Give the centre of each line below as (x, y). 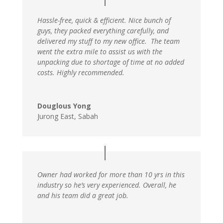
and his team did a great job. (83, 195)
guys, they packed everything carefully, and (103, 31)
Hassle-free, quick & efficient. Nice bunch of (104, 20)
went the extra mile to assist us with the (100, 52)
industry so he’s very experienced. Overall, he (107, 185)
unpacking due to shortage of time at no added (111, 62)
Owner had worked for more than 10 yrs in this (111, 174)
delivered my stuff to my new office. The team (108, 41)
